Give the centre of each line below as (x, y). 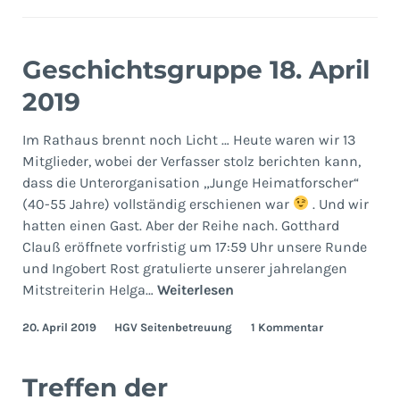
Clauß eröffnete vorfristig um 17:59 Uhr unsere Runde (194, 246)
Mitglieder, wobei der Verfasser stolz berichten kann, (191, 161)
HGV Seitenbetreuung (174, 328)
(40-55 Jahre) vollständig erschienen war (157, 204)
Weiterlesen (195, 289)
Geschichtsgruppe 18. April (196, 69)
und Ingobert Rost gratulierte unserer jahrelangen (184, 268)
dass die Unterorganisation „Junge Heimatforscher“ (190, 182)
